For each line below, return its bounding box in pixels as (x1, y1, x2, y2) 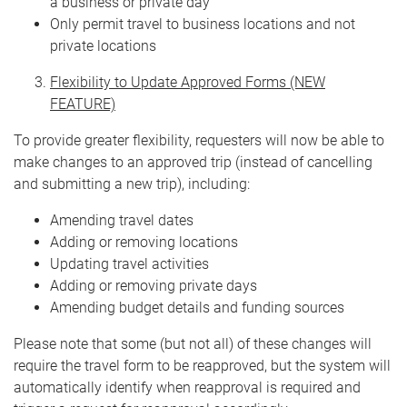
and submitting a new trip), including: (14, 175, 250, 193)
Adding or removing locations (50, 233, 238, 251)
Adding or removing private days (50, 277, 257, 294)
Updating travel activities (50, 255, 209, 273)
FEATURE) (50, 95, 115, 113)
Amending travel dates (50, 212, 194, 229)
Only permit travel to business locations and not (50, 15, 355, 33)
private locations (50, 37, 156, 55)
